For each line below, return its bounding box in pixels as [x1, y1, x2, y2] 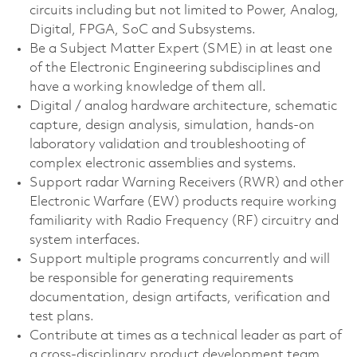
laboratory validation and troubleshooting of [29, 137, 305, 151]
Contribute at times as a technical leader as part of [29, 328, 342, 343]
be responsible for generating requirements [29, 271, 293, 285]
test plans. [29, 309, 94, 324]
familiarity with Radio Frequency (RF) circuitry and [29, 214, 339, 228]
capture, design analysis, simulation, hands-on [29, 118, 315, 132]
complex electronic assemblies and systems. [29, 156, 296, 171]
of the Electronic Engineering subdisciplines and [29, 61, 320, 75]
